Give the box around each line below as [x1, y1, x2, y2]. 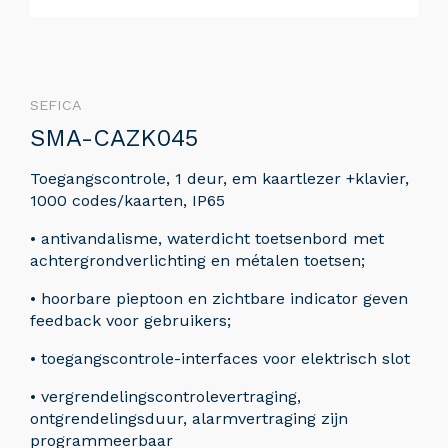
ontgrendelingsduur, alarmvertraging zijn [30, 409, 348, 429]
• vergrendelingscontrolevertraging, [30, 387, 301, 407]
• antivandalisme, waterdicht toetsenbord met [30, 229, 384, 249]
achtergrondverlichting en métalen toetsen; [30, 251, 365, 271]
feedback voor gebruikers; [30, 311, 231, 331]
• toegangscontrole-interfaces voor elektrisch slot [30, 349, 410, 369]
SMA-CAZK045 [30, 124, 198, 153]
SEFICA [30, 97, 82, 114]
